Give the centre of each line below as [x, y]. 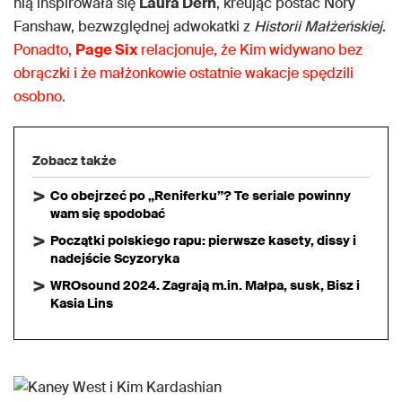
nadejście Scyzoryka [115, 258]
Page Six [106, 49]
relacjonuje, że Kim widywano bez [250, 49]
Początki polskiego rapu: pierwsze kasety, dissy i [203, 240]
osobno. [39, 96]
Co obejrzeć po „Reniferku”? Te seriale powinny [201, 195]
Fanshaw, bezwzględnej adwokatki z [134, 26]
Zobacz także [74, 160]
